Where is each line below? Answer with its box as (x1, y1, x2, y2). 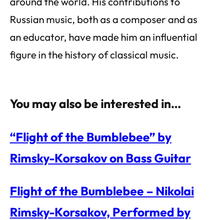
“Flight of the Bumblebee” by (10, 129, 171, 144)
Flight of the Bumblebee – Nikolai (10, 183, 194, 199)
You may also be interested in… (10, 95, 181, 111)
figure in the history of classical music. (10, 48, 179, 61)
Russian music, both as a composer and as (10, 12, 197, 26)
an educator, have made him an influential (10, 30, 197, 43)
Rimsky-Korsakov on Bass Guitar (10, 150, 191, 165)
